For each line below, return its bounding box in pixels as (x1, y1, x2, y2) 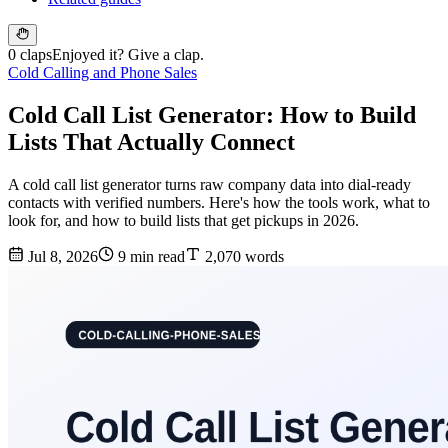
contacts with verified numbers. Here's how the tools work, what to (8, 194, 430, 212)
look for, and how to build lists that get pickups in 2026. (8, 212, 359, 230)
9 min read (114, 248, 185, 266)
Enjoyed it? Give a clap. (52, 46, 204, 64)
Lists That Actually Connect (8, 129, 295, 156)
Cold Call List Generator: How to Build (8, 102, 416, 129)
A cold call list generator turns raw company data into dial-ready (8, 176, 411, 194)
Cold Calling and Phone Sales (8, 64, 197, 82)
